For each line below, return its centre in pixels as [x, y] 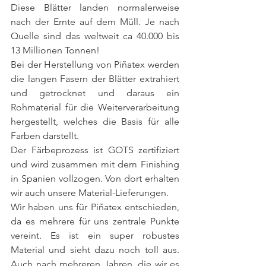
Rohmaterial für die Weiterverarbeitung [95, 107]
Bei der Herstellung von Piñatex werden [95, 65]
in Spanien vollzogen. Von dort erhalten [95, 179]
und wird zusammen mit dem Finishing [95, 164]
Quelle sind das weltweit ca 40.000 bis [95, 36]
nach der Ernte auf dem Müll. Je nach [95, 22]
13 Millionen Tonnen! [55, 50]
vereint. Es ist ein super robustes [95, 236]
